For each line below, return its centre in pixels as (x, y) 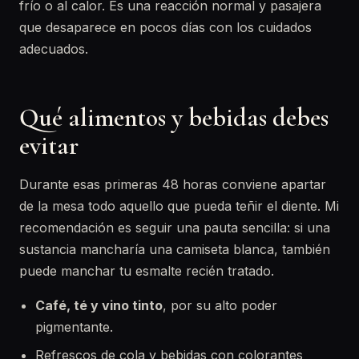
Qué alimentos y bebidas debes (174, 117)
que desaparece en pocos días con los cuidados (165, 27)
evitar (49, 145)
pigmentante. (74, 327)
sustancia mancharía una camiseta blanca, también (175, 249)
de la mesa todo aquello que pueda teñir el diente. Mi (179, 206)
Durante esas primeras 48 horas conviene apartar (173, 184)
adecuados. (54, 49)
